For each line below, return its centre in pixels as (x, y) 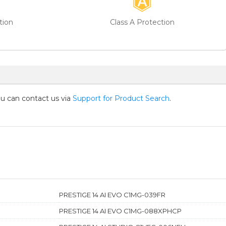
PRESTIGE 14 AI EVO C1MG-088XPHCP (120, 211)
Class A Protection (142, 22)
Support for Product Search (121, 98)
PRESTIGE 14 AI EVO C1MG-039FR (112, 194)
